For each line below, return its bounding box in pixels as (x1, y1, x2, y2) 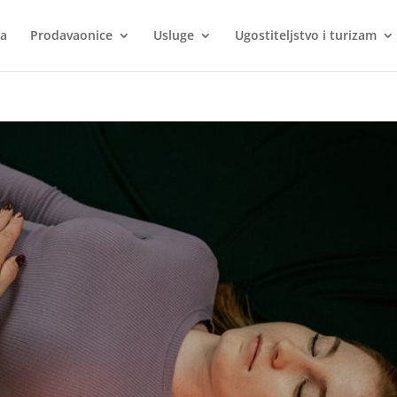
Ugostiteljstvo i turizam (234, 27, 377, 43)
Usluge (152, 27, 194, 43)
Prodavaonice (29, 27, 113, 43)
